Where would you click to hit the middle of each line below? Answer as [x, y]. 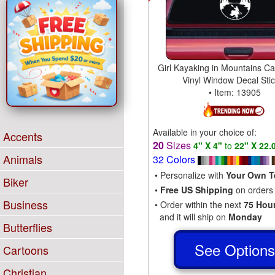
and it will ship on [191, 216]
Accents [23, 136]
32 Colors [175, 159]
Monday [245, 216]
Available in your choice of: [204, 132]
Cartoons [26, 250]
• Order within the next [199, 204]
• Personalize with [190, 175]
